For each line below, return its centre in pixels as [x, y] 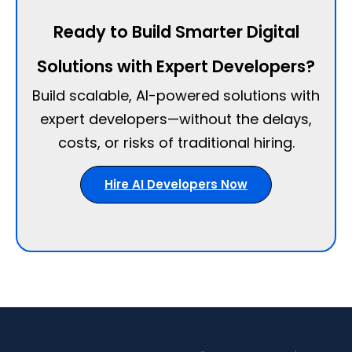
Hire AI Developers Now [176, 185]
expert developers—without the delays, [176, 119]
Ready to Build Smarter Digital [176, 31]
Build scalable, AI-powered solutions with [176, 95]
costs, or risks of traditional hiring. [176, 142]
